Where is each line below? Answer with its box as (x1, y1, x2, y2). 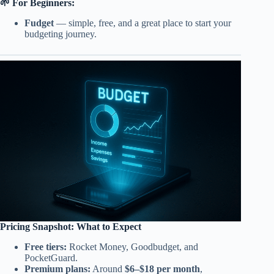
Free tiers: (24, 241, 67, 252)
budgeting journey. (24, 29, 97, 39)
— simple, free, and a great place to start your (54, 18, 231, 28)
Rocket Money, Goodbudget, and (67, 241, 198, 252)
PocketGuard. (24, 252, 78, 263)
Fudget (24, 18, 54, 28)
